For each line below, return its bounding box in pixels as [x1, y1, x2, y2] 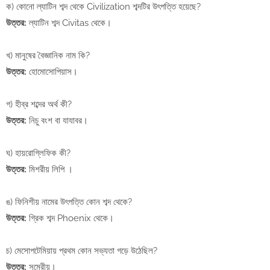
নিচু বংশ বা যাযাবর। [27, 115, 88, 127]
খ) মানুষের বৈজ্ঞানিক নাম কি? [6, 50, 90, 61]
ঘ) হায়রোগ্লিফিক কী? [6, 148, 71, 159]
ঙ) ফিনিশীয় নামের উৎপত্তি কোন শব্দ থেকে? [6, 196, 132, 208]
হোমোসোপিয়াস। [27, 66, 78, 78]
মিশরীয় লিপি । [27, 164, 73, 175]
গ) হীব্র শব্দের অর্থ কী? [6, 99, 72, 110]
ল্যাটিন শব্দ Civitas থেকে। [27, 17, 111, 29]
